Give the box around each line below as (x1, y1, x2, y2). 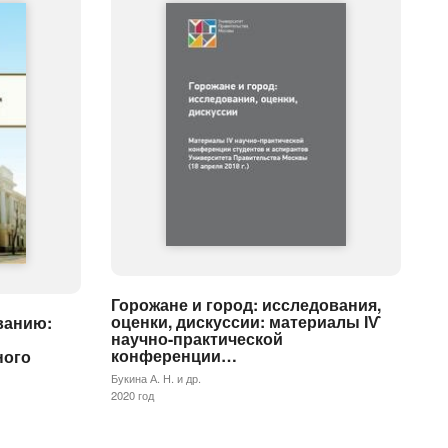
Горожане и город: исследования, (111, 293, 381, 317)
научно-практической (111, 327, 283, 351)
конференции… (111, 344, 237, 368)
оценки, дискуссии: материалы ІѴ (111, 310, 381, 334)
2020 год (111, 387, 154, 404)
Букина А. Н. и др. (111, 370, 201, 387)
